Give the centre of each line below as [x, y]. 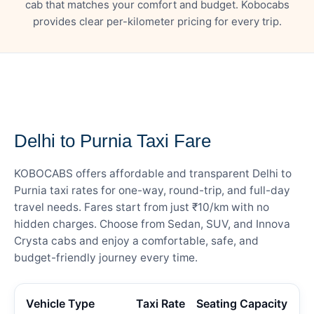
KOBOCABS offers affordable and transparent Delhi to [153, 173]
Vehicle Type [60, 303]
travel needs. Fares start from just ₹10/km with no [142, 207]
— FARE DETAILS [58, 112]
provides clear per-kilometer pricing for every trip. [157, 21]
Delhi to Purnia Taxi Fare [112, 141]
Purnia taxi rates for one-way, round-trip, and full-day [152, 190]
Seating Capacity [242, 303]
